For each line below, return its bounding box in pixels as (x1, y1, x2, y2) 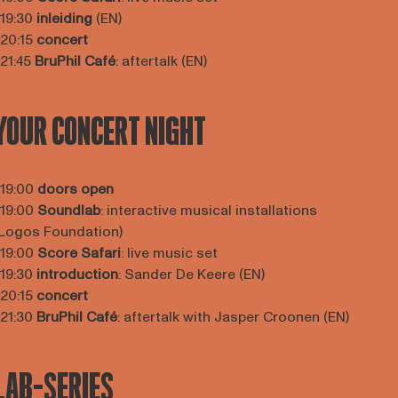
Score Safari (36, 243, 121, 263)
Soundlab (36, 201, 100, 220)
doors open (36, 179, 114, 199)
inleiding (36, 9, 96, 28)
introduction (36, 265, 118, 284)
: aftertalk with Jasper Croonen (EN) (116, 307, 349, 327)
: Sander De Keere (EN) (117, 265, 265, 284)
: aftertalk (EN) (115, 52, 207, 71)
